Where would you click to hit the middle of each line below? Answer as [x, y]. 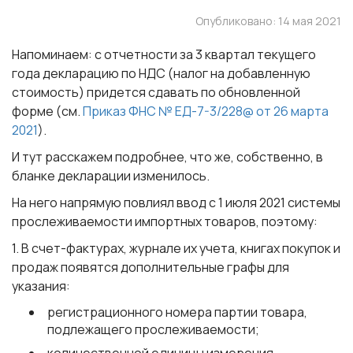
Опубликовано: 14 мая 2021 [268, 21]
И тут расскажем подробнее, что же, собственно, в [167, 157]
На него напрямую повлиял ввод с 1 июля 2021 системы [176, 203]
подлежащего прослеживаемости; [153, 329]
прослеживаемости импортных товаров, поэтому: [165, 221]
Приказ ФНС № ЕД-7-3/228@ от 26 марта [206, 111]
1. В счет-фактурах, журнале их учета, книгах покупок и [176, 248]
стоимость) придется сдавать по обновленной [156, 92]
